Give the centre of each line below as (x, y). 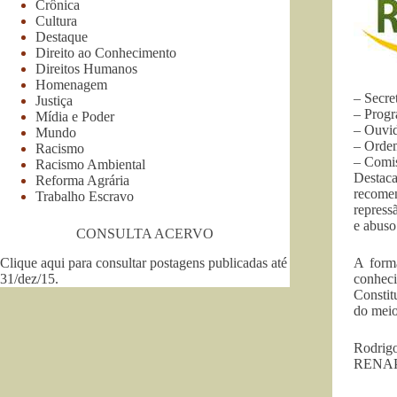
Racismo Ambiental (90, 164)
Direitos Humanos (86, 68)
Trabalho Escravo (85, 196)
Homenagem (71, 84)
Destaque (62, 36)
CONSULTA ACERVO (144, 233)
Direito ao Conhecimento (106, 52)
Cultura (56, 20)
